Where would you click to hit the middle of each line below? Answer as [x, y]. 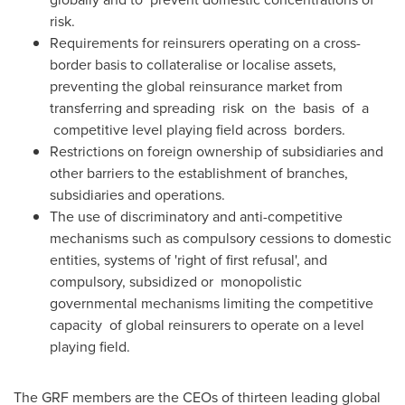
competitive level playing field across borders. [198, 130]
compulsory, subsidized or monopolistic [176, 282]
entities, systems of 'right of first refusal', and [188, 260]
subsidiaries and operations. [137, 195]
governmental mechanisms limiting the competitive [212, 303]
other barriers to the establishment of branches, [199, 173]
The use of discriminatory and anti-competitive [196, 217]
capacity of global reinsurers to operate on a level [207, 325]
